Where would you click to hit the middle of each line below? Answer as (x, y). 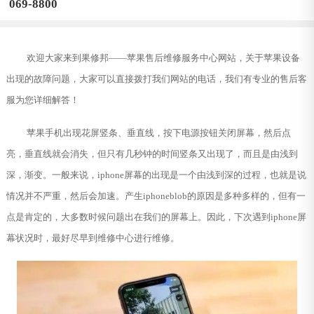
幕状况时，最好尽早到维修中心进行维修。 (93, 238)
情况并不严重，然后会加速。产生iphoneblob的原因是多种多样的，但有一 (156, 196)
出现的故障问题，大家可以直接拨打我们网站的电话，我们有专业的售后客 (156, 79)
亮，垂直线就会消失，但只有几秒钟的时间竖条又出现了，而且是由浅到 (152, 154)
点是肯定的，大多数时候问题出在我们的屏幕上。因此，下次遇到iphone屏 (156, 217)
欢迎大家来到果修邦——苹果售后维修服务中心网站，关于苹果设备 (163, 58)
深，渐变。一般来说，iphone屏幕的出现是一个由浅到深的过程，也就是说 (156, 175)
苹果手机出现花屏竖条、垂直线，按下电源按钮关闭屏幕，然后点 (158, 133)
